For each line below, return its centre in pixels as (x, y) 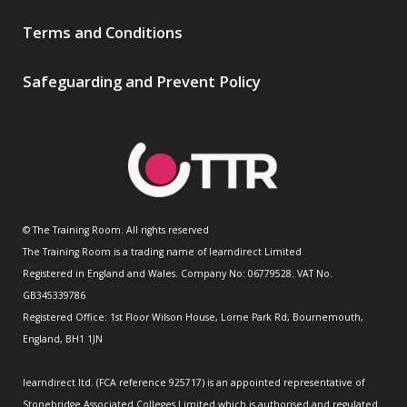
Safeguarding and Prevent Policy (142, 82)
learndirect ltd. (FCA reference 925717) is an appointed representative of (194, 383)
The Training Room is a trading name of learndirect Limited (162, 252)
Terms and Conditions (103, 33)
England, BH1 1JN (63, 339)
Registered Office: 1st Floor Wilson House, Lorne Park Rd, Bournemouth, (193, 318)
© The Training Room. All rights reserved (116, 230)
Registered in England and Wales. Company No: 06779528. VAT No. (178, 274)
